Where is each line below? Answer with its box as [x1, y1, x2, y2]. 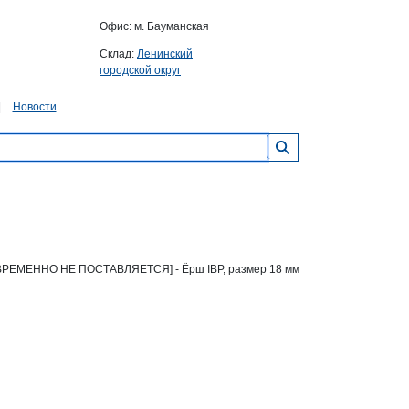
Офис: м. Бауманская [100, 20, 209, 33]
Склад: [100, 47, 137, 60]
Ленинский [137, 47, 193, 60]
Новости [12, 100, 57, 113]
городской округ [100, 64, 181, 77]
